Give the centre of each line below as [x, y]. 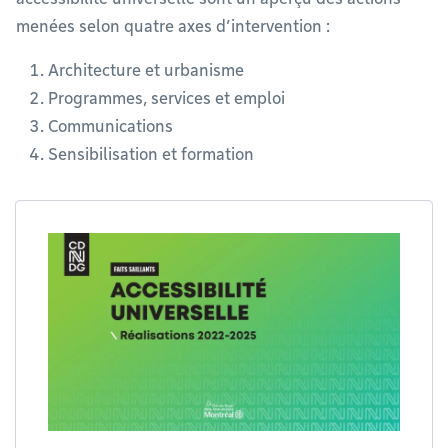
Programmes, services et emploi [166, 98]
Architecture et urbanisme [146, 70]
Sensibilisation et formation [151, 154]
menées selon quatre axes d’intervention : [173, 26]
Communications [110, 126]
